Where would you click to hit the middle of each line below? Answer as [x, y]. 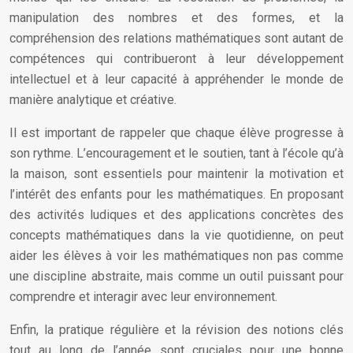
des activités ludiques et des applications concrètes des [176, 215]
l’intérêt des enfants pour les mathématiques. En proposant [176, 194]
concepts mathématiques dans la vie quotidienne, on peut [176, 235]
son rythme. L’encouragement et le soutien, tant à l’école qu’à [176, 153]
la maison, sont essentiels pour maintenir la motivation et [176, 174]
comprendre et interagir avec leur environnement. [143, 297]
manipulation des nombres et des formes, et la [176, 18]
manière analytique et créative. [93, 100]
